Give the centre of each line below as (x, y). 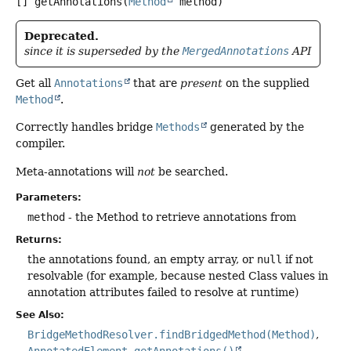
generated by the (255, 127)
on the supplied (266, 83)
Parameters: (49, 198)
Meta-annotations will (76, 171)
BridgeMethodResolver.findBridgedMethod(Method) (172, 335)
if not (298, 260)
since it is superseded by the (103, 51)
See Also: (40, 315)
